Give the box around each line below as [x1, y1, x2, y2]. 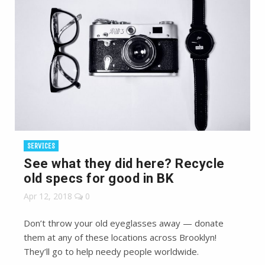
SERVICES [27, 141, 55, 150]
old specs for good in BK [24, 171, 173, 186]
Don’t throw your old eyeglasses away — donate [24, 217, 224, 229]
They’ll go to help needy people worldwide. [24, 245, 199, 257]
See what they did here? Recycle [24, 156, 225, 171]
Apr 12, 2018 [24, 190, 72, 202]
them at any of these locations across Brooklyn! [24, 231, 216, 243]
